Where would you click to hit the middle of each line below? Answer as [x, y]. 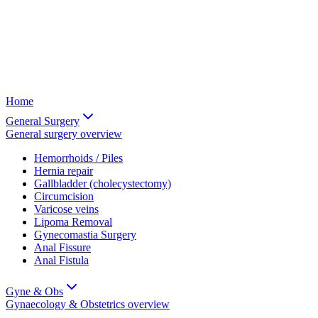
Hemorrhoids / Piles [78, 158]
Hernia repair [64, 171]
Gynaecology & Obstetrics [65, 304]
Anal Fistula [61, 260]
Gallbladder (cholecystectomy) [103, 183]
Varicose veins [66, 209]
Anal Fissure [62, 247]
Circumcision [64, 196]
